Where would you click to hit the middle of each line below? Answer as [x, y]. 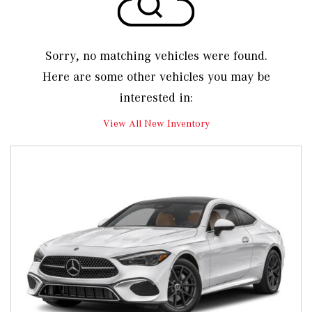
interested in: [156, 97]
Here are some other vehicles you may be [156, 76]
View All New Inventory [156, 123]
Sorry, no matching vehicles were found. [156, 55]
